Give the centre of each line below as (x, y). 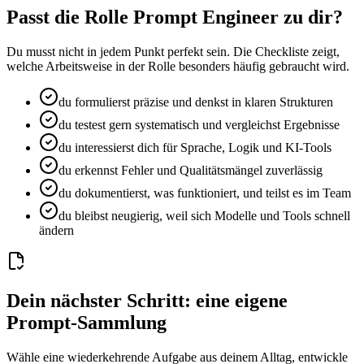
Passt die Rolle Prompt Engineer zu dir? (175, 17)
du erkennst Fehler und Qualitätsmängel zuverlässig (191, 171)
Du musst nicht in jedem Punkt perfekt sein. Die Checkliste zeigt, (173, 52)
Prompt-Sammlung (87, 323)
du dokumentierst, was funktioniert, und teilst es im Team (205, 193)
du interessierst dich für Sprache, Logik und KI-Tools (195, 148)
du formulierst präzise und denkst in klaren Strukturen (196, 102)
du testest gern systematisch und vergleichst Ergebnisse (199, 125)
